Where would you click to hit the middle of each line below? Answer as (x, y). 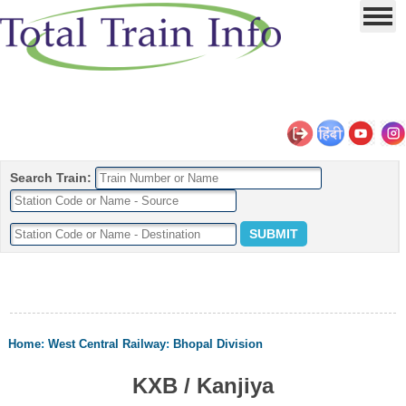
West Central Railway (107, 344)
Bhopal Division (218, 344)
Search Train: (51, 178)
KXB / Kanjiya (203, 386)
